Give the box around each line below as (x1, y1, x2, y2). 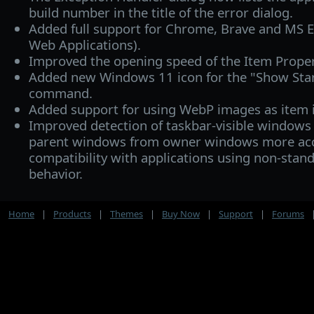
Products (53, 207, 91, 221)
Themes (110, 207, 143, 221)
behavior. (28, 164, 83, 182)
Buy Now (162, 207, 200, 221)
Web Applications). (28, 35, 141, 53)
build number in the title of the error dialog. (28, 3, 293, 21)
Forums (272, 207, 304, 221)
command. (28, 83, 93, 102)
